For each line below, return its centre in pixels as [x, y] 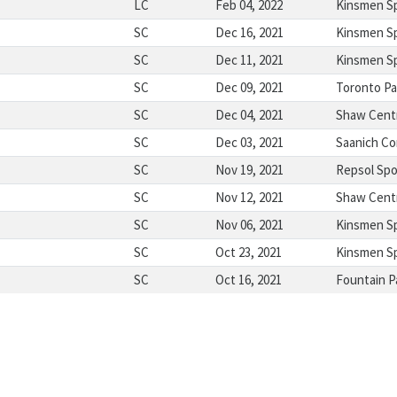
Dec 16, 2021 [249, 32]
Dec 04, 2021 [249, 115]
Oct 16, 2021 [248, 280]
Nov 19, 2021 [249, 170]
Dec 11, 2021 [249, 60]
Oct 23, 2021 [248, 252]
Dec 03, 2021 [249, 142]
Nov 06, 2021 [249, 225]
